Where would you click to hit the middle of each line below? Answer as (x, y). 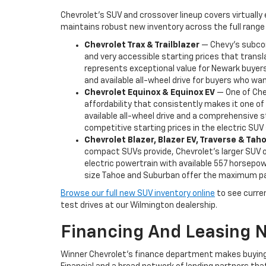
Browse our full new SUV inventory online (138, 193)
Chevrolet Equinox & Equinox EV (150, 92)
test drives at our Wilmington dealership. (139, 205)
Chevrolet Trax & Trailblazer (142, 45)
